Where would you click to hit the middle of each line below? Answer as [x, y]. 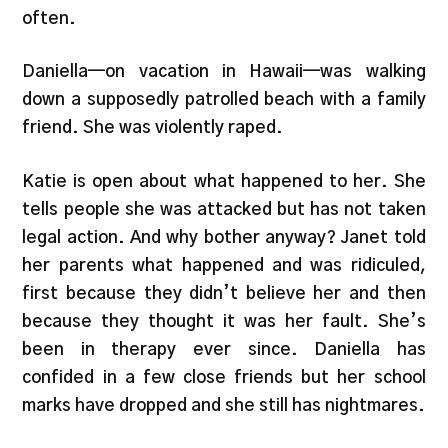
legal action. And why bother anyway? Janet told [224, 237]
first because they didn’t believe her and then [224, 293]
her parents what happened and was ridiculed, [224, 265]
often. [49, 18]
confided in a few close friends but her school [224, 377]
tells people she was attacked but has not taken [224, 209]
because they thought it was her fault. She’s [224, 321]
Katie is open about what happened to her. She [224, 181]
